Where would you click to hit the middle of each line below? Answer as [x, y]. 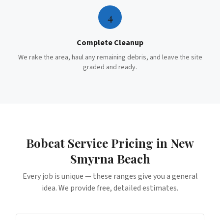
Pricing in [139, 143]
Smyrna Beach [110, 159]
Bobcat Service [67, 143]
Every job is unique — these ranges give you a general [110, 176]
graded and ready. [110, 67]
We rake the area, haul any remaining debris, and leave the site [110, 57]
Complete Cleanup [110, 43]
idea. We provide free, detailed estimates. [110, 188]
